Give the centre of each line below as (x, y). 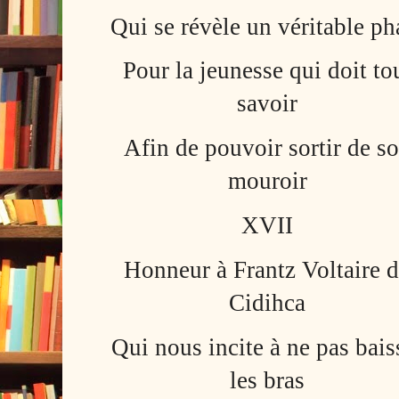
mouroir (267, 181)
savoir (268, 104)
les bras (268, 380)
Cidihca (268, 302)
